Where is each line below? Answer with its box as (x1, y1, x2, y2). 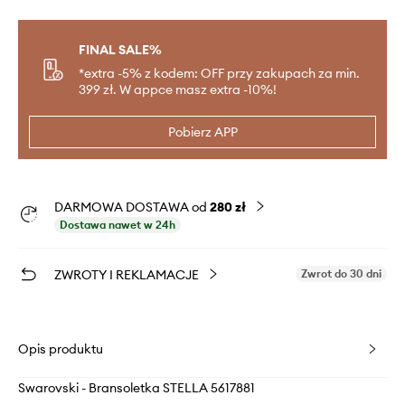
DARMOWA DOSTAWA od (54, 199, 210, 216)
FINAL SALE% (79, 42, 162, 59)
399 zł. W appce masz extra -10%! (79, 81, 277, 99)
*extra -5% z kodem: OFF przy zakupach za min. (79, 65, 360, 82)
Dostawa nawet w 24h (60, 218, 175, 232)
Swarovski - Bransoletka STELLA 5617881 (18, 380, 255, 397)
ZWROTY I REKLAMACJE (54, 267, 199, 284)
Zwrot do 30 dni (301, 267, 381, 281)
